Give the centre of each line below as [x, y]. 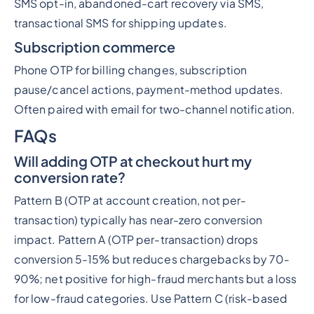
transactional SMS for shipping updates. [120, 23]
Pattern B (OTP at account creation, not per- [130, 201]
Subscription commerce [94, 47]
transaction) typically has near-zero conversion [138, 220]
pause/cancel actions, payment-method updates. [149, 90]
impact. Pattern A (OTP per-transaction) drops [136, 240]
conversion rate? [69, 177]
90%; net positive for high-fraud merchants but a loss [155, 279]
